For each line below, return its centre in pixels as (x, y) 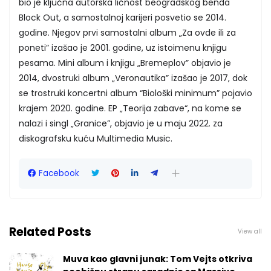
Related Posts (50, 232)
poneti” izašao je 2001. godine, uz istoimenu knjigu (123, 47)
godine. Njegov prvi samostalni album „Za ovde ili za (127, 32)
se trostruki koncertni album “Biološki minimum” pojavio (135, 93)
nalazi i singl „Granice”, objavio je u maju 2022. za (121, 123)
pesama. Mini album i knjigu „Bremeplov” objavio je (125, 63)
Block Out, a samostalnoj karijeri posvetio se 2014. (122, 17)
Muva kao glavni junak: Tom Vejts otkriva (158, 259)
